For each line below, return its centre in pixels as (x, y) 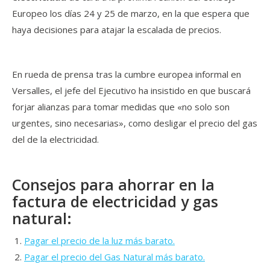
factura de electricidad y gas (115, 201)
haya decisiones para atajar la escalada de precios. (117, 30)
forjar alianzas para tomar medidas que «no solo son (121, 107)
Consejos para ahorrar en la (113, 184)
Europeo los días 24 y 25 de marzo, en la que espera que (131, 13)
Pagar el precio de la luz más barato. (99, 240)
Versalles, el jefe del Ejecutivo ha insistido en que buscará (131, 90)
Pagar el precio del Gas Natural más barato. (115, 257)
